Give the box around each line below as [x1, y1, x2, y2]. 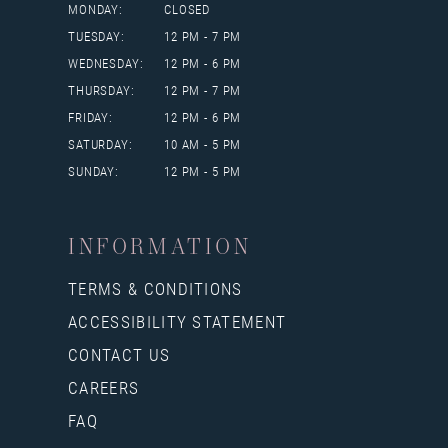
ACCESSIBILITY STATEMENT [68, 309, 287, 333]
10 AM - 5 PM [164, 134, 242, 153]
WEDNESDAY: [68, 53, 144, 72]
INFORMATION [68, 230, 252, 260]
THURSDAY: [68, 80, 135, 99]
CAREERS [68, 375, 140, 399]
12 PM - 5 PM [164, 161, 242, 180]
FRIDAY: [68, 107, 113, 126]
